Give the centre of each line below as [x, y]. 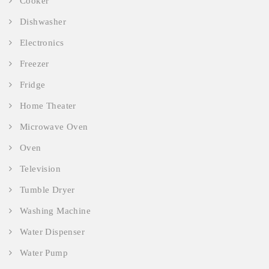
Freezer [35, 64]
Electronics [42, 43]
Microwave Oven [54, 127]
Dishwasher [43, 22]
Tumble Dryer [47, 190]
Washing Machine [55, 211]
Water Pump [44, 253]
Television [40, 169]
